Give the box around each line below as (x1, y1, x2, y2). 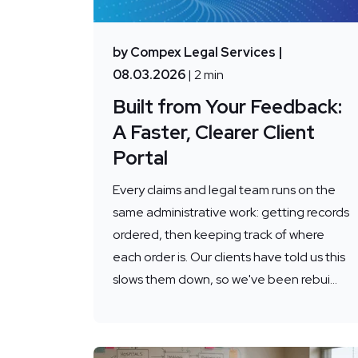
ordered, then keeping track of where (113, 226, 324, 244)
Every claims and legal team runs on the (113, 181, 336, 199)
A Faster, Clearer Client (113, 120, 315, 145)
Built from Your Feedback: (113, 94, 342, 120)
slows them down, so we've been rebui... (113, 271, 337, 288)
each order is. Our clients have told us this (113, 249, 345, 266)
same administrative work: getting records (113, 204, 349, 221)
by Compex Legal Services (113, 44, 276, 62)
